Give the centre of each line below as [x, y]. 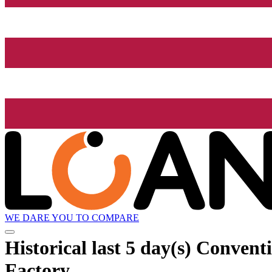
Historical [48, 247]
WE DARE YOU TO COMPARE [72, 218]
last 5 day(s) [141, 247]
